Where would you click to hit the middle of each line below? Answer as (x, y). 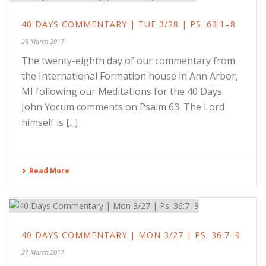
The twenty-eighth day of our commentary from (128, 61)
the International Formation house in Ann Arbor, (130, 76)
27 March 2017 (43, 252)
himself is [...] (50, 122)
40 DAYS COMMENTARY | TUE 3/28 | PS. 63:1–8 (129, 24)
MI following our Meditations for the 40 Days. (123, 91)
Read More (49, 171)
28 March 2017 (43, 41)
